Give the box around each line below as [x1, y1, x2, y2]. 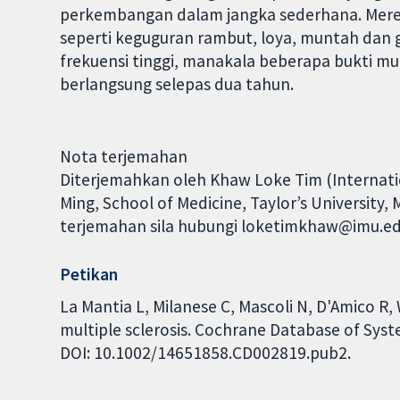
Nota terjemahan [60, 145, 188, 167]
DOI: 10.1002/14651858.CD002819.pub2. [60, 341, 352, 363]
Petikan [60, 263, 119, 286]
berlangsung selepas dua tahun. [60, 72, 295, 95]
